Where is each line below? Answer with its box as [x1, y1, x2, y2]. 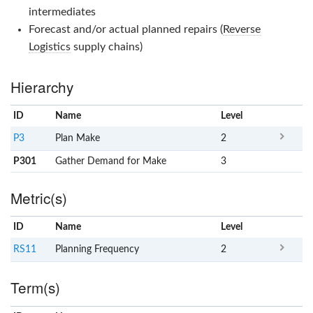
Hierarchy [10, 75, 73, 97]
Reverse [222, 23, 261, 35]
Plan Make [55, 133, 100, 144]
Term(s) [10, 277, 60, 298]
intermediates [28, 6, 96, 17]
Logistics [28, 41, 71, 52]
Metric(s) [10, 187, 67, 208]
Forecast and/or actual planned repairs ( [28, 23, 223, 35]
